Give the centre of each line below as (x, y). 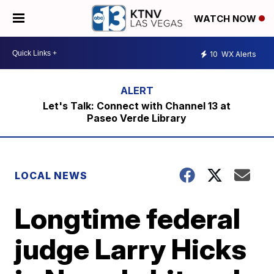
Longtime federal (128, 218)
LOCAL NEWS (51, 176)
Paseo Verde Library (137, 118)
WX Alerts (238, 54)
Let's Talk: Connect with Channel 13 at (137, 106)
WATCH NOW (226, 19)
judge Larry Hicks (131, 249)
